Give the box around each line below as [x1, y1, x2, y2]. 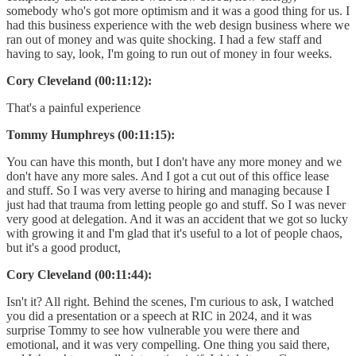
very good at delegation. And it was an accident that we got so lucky [6, 211, 348, 226]
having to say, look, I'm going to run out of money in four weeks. [6, 46, 332, 60]
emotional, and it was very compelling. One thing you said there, [6, 337, 330, 351]
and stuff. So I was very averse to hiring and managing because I [6, 183, 330, 197]
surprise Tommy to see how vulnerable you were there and [6, 323, 300, 337]
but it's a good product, [6, 240, 121, 254]
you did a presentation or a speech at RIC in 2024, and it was [6, 308, 311, 323]
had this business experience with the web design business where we [6, 17, 350, 32]
